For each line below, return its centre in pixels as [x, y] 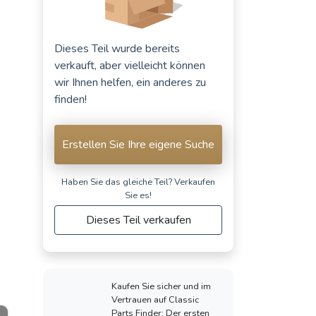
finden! [71, 99]
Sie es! [138, 195]
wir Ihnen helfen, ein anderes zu [130, 82]
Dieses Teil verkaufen [138, 220]
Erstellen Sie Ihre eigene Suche [138, 144]
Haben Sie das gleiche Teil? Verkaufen [138, 182]
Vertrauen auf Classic [155, 299]
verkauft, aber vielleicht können [130, 65]
